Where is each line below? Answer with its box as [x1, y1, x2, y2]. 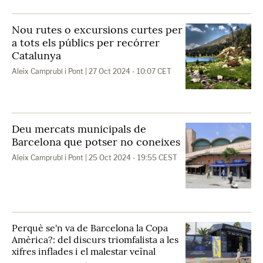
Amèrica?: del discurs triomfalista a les [12, 234, 178, 245]
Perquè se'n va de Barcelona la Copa [12, 222, 168, 234]
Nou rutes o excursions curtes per [12, 23, 183, 36]
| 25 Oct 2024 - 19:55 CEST [83, 153, 177, 162]
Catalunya [12, 49, 61, 62]
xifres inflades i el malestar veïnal [12, 245, 156, 257]
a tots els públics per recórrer [12, 36, 160, 49]
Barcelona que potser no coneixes [12, 135, 180, 149]
